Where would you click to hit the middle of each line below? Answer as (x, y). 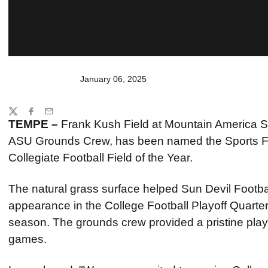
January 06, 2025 (113, 79)
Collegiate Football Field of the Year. (100, 158)
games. (28, 239)
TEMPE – (33, 124)
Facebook (45, 116)
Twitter (20, 116)
